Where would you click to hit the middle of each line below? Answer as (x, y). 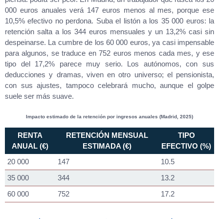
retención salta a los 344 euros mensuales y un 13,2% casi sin (109, 32)
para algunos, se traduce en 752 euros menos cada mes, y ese (109, 53)
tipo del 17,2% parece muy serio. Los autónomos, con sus (109, 64)
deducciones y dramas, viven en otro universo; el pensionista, (109, 75)
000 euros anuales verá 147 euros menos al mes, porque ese (109, 10)
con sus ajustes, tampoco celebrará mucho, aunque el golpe (109, 85)
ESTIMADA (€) (107, 146)
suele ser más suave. (39, 96)
